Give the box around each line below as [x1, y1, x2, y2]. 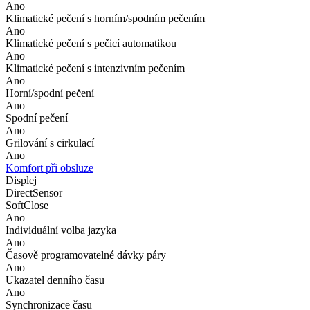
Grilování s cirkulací [6, 136, 94, 149]
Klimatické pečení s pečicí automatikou [6, 37, 176, 49]
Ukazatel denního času [6, 273, 104, 286]
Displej [6, 174, 37, 186]
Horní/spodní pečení [6, 86, 94, 99]
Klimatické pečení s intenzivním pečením [6, 62, 185, 74]
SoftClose [6, 199, 48, 211]
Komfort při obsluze [6, 161, 93, 174]
